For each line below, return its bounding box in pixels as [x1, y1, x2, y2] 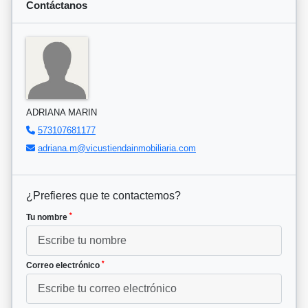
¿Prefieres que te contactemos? [26, 190, 181, 202]
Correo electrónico [26, 261, 102, 271]
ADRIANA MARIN [26, 107, 97, 118]
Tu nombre [26, 212, 69, 223]
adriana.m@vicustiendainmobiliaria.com [38, 143, 196, 154]
